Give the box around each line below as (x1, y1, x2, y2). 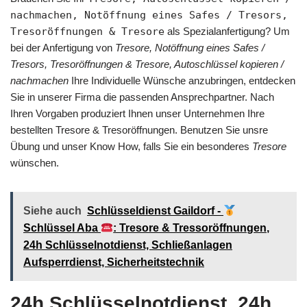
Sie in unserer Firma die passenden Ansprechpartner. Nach (10, 91, 274, 103)
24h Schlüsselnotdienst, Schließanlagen (23, 239, 232, 251)
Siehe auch (23, 205, 82, 217)
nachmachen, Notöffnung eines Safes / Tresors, (10, 9, 288, 22)
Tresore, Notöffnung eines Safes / (115, 42, 265, 54)
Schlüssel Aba (23, 222, 101, 234)
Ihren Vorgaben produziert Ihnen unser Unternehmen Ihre (10, 108, 265, 120)
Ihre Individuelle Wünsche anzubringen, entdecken (69, 75, 295, 87)
